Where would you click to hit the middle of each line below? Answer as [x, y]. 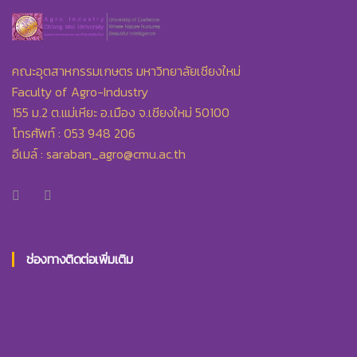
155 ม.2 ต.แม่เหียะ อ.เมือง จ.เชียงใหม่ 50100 [121, 112]
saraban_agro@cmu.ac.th [116, 154]
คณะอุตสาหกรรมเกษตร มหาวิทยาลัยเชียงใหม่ [126, 71]
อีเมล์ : [29, 154]
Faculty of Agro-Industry [80, 92]
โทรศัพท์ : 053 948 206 [74, 133]
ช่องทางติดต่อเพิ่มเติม [79, 259]
